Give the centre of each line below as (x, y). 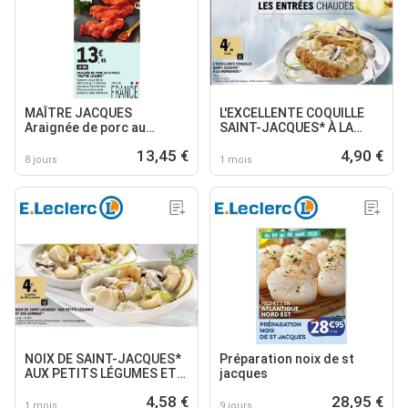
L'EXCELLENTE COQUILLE (292, 112)
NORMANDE (255, 142)
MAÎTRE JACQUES (78, 112)
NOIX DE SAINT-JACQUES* (103, 358)
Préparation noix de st (287, 358)
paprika (47, 142)
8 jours (41, 159)
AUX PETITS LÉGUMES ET (101, 373)
